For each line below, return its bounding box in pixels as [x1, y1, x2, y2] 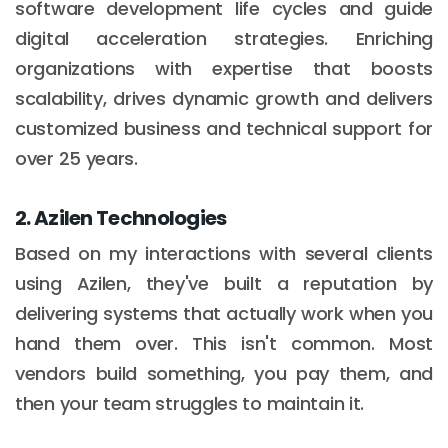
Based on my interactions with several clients [15, 240, 433, 266]
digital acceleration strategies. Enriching [15, 25, 433, 51]
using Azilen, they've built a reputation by [15, 270, 433, 296]
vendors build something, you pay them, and [15, 360, 433, 386]
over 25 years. [15, 145, 138, 171]
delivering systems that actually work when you [15, 300, 433, 326]
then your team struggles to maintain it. [15, 390, 365, 416]
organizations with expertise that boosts [15, 55, 433, 81]
